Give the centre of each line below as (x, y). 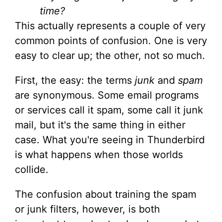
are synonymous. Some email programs (107, 95)
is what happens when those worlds (99, 155)
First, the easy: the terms (75, 80)
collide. (32, 169)
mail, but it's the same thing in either (100, 125)
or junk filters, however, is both (87, 209)
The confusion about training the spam (106, 194)
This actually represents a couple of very (110, 26)
